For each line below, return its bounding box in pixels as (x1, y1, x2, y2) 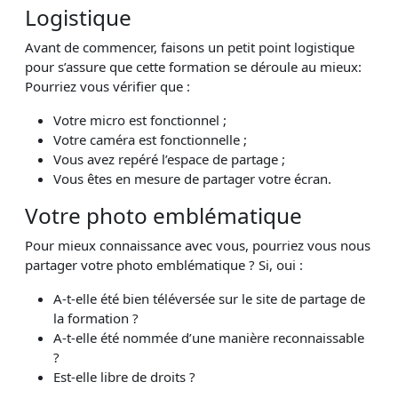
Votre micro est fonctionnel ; (53, 110, 227, 129)
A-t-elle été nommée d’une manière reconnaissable (53, 328, 364, 346)
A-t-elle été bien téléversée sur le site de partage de (53, 289, 365, 307)
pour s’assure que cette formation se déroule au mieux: (25, 57, 362, 76)
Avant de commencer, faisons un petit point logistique (25, 37, 354, 56)
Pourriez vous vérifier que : (25, 76, 190, 95)
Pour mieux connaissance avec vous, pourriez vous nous (25, 235, 370, 254)
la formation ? (53, 308, 139, 327)
